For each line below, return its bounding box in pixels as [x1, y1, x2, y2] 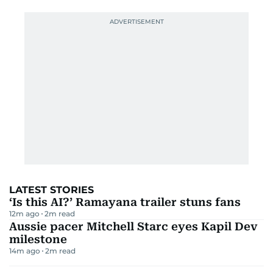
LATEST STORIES [9, 183, 94, 196]
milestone [9, 232, 67, 246]
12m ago [9, 208, 40, 218]
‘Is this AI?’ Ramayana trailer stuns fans [9, 195, 241, 208]
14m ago [9, 246, 40, 255]
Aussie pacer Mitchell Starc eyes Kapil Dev [9, 219, 258, 233]
